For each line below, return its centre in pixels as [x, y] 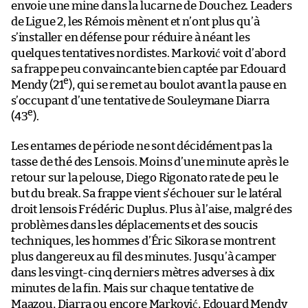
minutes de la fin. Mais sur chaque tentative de [132, 288]
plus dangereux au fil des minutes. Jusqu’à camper [144, 256]
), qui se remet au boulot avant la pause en [178, 85]
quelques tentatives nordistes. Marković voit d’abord [148, 53]
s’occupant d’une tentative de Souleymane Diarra [140, 100]
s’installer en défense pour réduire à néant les [131, 37]
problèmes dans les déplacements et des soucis [134, 225]
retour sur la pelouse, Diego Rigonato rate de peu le [145, 177]
